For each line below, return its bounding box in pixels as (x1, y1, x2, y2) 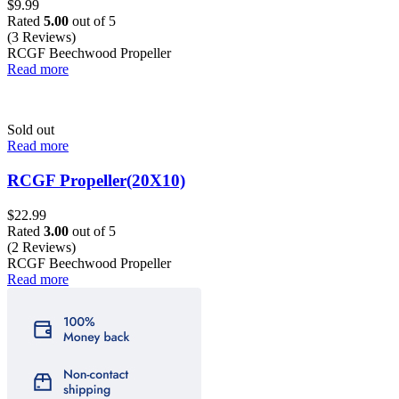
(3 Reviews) (7, 29, 76, 45)
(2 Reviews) (7, 239, 76, 255)
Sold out (7, 122, 54, 138)
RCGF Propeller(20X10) (7, 170, 185, 190)
